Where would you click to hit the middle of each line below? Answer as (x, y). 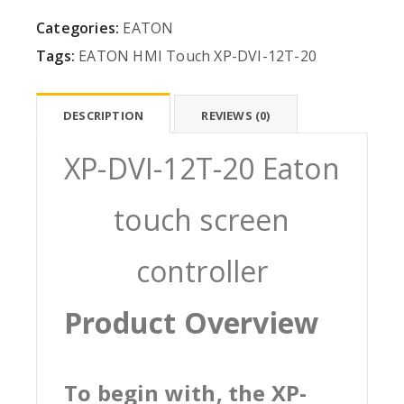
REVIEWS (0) (236, 115)
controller (202, 271)
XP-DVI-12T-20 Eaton (202, 168)
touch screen (202, 219)
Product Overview (192, 322)
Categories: (78, 28)
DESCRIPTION (104, 115)
